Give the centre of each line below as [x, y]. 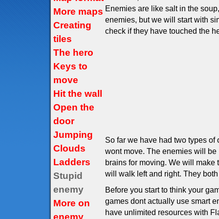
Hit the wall [78, 94]
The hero [73, 53]
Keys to [70, 66]
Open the [74, 107]
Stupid [68, 176]
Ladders [72, 162]
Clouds [69, 148]
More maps [78, 11]
